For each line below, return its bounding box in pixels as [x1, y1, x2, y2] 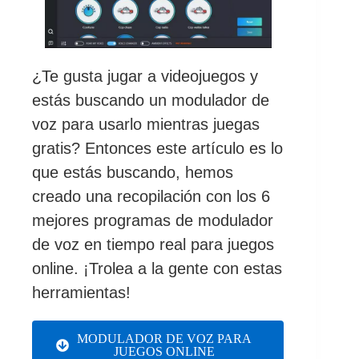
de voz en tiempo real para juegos [32, 235, 274, 253]
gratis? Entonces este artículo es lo [32, 139, 283, 157]
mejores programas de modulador [32, 211, 273, 229]
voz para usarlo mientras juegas [32, 115, 260, 133]
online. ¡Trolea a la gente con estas [32, 259, 282, 277]
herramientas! [32, 283, 131, 301]
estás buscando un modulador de [32, 91, 269, 109]
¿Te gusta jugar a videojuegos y [32, 67, 258, 85]
